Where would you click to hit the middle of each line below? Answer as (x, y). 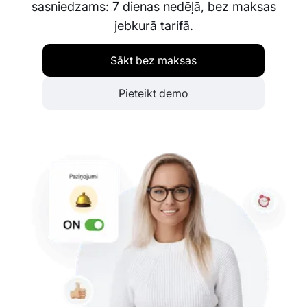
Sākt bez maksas (153, 61)
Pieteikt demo (153, 94)
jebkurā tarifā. (153, 26)
